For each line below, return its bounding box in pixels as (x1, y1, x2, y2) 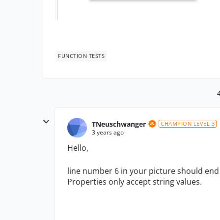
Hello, (67, 142, 88, 153)
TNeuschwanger (92, 119, 146, 129)
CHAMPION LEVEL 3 (161, 120, 215, 127)
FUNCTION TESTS (58, 52, 105, 59)
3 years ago (92, 128, 124, 137)
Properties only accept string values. (67, 176, 202, 187)
